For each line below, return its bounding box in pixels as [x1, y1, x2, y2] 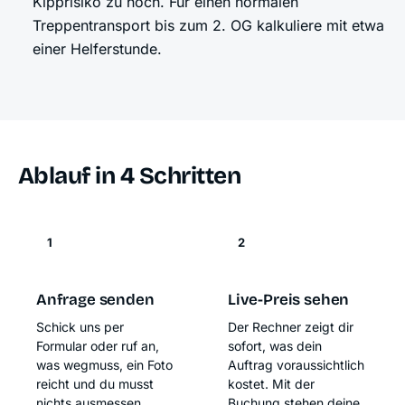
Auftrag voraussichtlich [228, 357, 364, 373]
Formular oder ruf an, [36, 338, 159, 354]
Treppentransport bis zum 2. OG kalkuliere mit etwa [33, 16, 384, 35]
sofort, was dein [228, 338, 322, 354]
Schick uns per [36, 319, 124, 335]
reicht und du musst [36, 376, 154, 392]
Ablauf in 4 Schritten [18, 162, 241, 191]
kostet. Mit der [228, 376, 315, 392]
